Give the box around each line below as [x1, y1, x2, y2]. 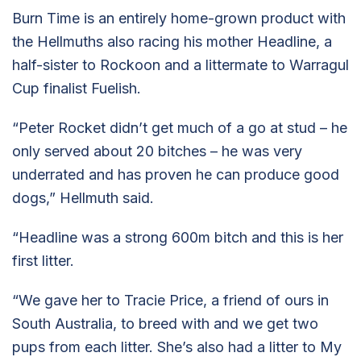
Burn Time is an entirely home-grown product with [12, 9, 346, 27]
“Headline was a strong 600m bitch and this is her [12, 228, 343, 246]
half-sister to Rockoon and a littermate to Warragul [12, 56, 349, 73]
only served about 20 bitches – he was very [12, 142, 302, 160]
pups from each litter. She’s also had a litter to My [12, 338, 342, 355]
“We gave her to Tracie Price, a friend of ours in [12, 291, 329, 309]
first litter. [12, 251, 74, 269]
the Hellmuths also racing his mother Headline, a [12, 32, 332, 50]
